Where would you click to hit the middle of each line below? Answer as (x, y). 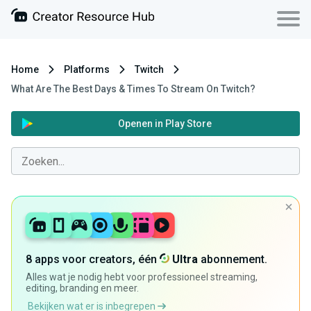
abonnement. (233, 260)
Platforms (87, 69)
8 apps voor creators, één (93, 260)
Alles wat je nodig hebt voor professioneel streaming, (142, 277)
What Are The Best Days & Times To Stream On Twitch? (133, 89)
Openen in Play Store (165, 124)
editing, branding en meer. (82, 288)
